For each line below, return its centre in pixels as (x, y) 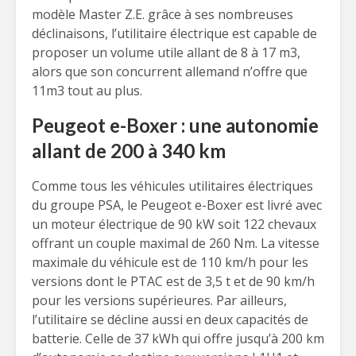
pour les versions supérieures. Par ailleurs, (159, 300)
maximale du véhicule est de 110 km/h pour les (170, 262)
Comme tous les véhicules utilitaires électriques (172, 186)
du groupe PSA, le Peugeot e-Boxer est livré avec (177, 205)
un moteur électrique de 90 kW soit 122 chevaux (174, 224)
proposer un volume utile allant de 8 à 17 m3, (166, 52)
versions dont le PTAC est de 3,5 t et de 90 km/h (173, 281)
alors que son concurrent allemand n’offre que (170, 72)
